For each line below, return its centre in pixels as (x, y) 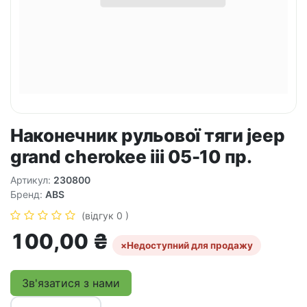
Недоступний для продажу (190, 245)
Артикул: (32, 180)
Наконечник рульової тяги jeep (148, 135)
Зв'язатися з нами (71, 283)
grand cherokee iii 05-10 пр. (131, 157)
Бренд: (28, 194)
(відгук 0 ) (105, 216)
